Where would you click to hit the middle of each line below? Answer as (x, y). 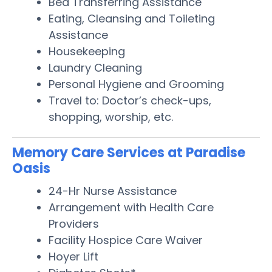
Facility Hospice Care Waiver (126, 240)
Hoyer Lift (73, 256)
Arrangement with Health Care (131, 207)
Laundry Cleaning (95, 67)
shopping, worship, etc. (111, 117)
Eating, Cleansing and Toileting (132, 18)
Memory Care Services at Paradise (129, 152)
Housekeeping (87, 51)
